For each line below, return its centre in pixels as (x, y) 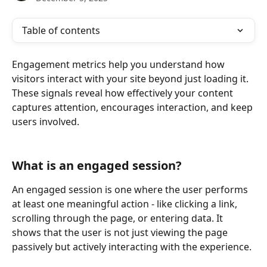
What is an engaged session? (97, 165)
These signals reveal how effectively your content (124, 93)
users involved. (46, 122)
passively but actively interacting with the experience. (132, 246)
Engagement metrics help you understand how (119, 64)
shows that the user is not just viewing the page (121, 232)
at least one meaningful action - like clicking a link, (126, 204)
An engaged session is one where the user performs (131, 189)
